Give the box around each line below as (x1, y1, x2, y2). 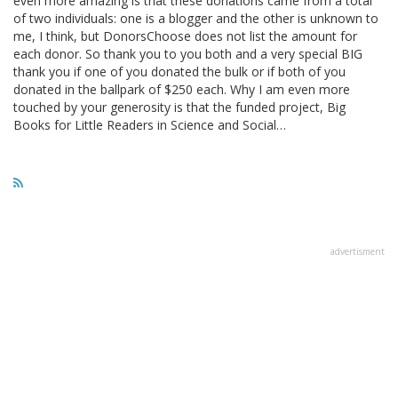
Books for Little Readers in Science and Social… (13, 115, 286, 133)
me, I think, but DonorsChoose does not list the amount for (13, 27, 357, 44)
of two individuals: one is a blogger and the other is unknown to (13, 9, 378, 27)
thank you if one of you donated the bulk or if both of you (13, 62, 346, 80)
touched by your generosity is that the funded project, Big (13, 98, 346, 115)
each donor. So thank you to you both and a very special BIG (13, 44, 362, 62)
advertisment (330, 244, 385, 258)
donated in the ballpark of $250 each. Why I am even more (13, 80, 350, 98)
